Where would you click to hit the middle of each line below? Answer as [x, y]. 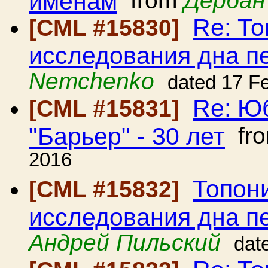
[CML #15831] [107, 109]
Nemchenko [92, 81]
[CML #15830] [107, 28]
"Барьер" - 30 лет [127, 135]
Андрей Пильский [125, 243]
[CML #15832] [107, 189]
